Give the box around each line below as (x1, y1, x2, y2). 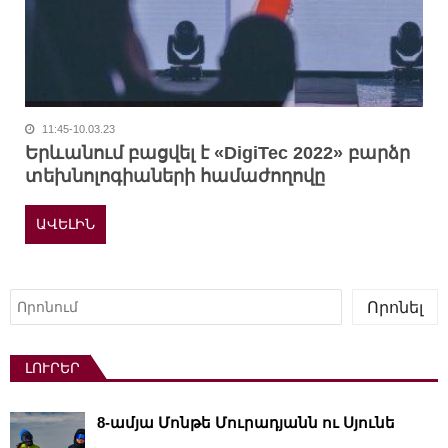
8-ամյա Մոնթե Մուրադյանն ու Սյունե (97, 414, 395, 432)
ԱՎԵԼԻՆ (36, 216, 95, 233)
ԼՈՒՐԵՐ (25, 360, 80, 377)
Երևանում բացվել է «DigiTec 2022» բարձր (25, 142, 410, 163)
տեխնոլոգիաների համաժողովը (25, 165, 325, 186)
